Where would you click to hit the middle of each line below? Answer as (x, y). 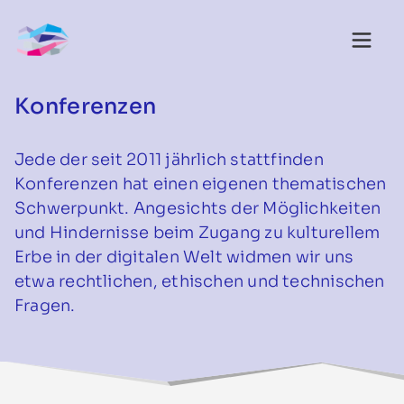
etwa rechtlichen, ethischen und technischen (200, 281)
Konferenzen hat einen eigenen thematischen (201, 184)
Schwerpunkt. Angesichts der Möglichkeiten (198, 208)
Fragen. (45, 306)
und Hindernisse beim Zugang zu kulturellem (197, 233)
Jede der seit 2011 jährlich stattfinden (169, 160)
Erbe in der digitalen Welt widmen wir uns (184, 257)
